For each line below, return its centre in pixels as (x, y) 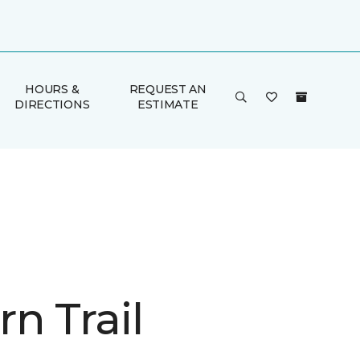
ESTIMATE (168, 104)
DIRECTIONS (52, 104)
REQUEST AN (168, 89)
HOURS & (52, 89)
